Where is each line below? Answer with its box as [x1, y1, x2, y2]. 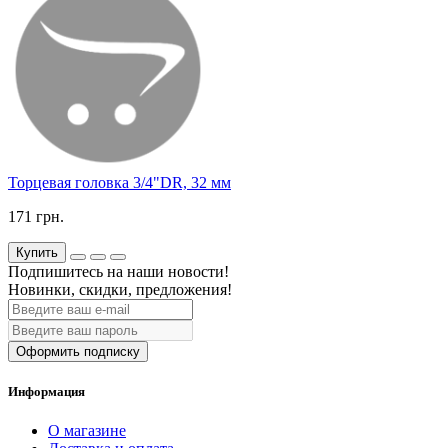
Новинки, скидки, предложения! [8, 280, 232, 298]
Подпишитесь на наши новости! [8, 262, 229, 280]
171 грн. [8, 207, 64, 225]
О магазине [48, 421, 126, 439]
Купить [16, 244, 58, 260]
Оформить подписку [16, 343, 140, 359]
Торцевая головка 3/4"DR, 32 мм [8, 173, 231, 191]
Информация [8, 383, 85, 399]
